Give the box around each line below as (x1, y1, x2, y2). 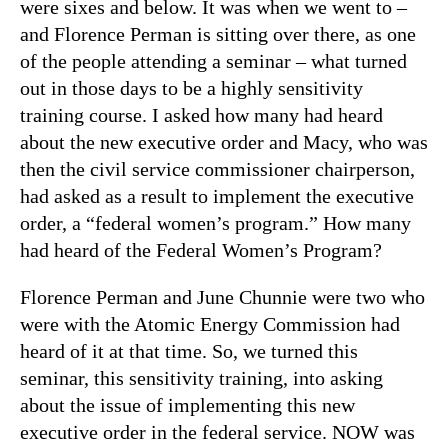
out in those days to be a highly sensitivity (20, 76, 363, 99)
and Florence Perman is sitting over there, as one (20, 22, 416, 45)
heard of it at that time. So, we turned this (20, 339, 358, 362)
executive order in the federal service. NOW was (20, 420, 415, 443)
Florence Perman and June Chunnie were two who (20, 285, 425, 308)
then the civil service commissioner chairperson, (20, 157, 415, 180)
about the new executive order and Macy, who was (20, 130, 428, 153)
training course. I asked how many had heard (20, 103, 383, 126)
